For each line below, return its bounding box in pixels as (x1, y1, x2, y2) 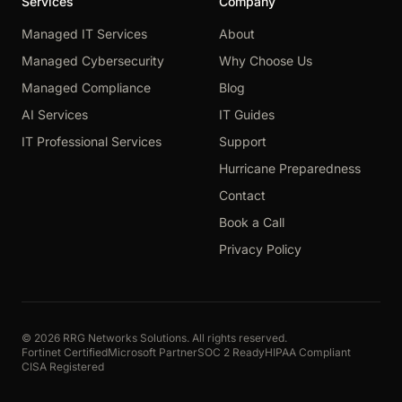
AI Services (22, 106, 88, 122)
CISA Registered (22, 359, 104, 373)
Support (219, 133, 267, 149)
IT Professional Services (22, 133, 162, 149)
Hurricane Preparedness (219, 160, 361, 176)
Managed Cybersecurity (22, 52, 164, 68)
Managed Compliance (22, 79, 151, 95)
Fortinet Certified (22, 345, 108, 359)
